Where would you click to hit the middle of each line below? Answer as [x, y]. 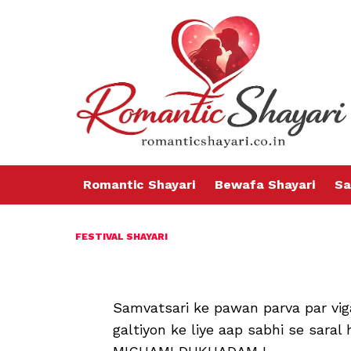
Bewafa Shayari [265, 185]
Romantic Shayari [139, 185]
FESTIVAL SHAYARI [121, 237]
